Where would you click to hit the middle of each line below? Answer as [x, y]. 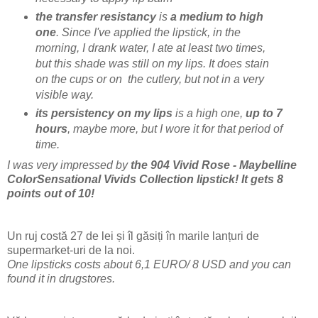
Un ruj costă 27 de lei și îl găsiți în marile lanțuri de [133, 236]
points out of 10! [51, 194]
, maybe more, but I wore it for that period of [175, 129]
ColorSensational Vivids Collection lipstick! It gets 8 [145, 180]
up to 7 [264, 114]
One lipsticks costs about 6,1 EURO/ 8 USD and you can [149, 265]
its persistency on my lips [104, 114]
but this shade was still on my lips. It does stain [152, 64]
